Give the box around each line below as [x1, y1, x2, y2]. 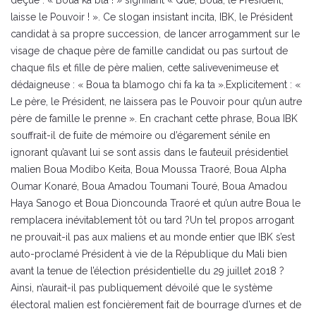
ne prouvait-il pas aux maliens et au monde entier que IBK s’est [11, 231, 295, 243]
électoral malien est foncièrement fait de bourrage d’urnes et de [11, 299, 301, 311]
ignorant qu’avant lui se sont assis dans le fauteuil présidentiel [11, 147, 288, 159]
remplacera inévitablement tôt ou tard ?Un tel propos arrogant [11, 214, 294, 226]
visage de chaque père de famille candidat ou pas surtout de [11, 45, 288, 57]
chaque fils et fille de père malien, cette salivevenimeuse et [11, 62, 279, 74]
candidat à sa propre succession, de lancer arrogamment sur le [11, 28, 300, 40]
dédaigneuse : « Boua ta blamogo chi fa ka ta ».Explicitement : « [11, 79, 300, 91]
